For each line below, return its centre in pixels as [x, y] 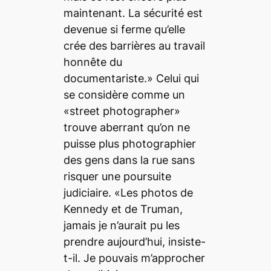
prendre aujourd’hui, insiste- [134, 242]
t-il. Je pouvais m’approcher [134, 258]
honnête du [93, 62]
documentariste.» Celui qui [131, 79]
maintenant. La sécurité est [133, 13]
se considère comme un [124, 95]
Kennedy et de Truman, [123, 209]
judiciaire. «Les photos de [128, 193]
